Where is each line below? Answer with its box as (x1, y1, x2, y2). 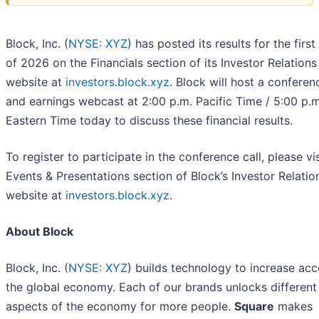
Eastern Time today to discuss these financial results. (6, 113, 293, 128)
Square (234, 299, 274, 314)
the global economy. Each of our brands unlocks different (6, 280, 317, 295)
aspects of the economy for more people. (6, 299, 234, 314)
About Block (6, 224, 73, 239)
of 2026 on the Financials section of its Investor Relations (6, 56, 317, 70)
